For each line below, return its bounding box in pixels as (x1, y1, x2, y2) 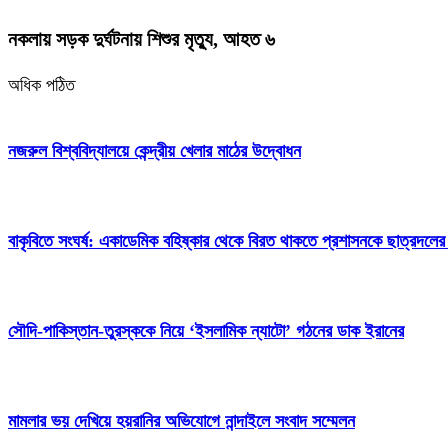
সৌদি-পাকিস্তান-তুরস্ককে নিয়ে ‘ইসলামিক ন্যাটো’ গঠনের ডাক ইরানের (8, 320, 404, 341)
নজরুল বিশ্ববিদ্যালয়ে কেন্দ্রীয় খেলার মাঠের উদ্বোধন (8, 140, 301, 161)
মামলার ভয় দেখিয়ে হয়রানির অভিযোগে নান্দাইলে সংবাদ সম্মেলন (8, 410, 355, 431)
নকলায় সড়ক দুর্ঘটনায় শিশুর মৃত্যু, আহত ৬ (8, 28, 275, 51)
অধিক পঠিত (8, 75, 75, 96)
